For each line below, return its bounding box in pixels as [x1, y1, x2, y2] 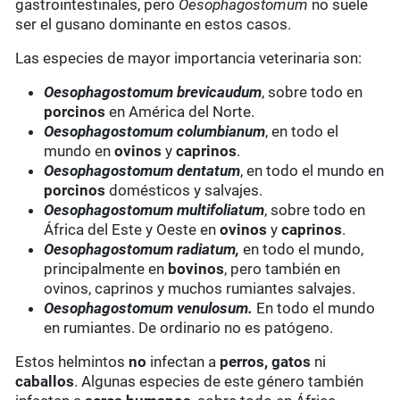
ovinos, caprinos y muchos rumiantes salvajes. [44, 279, 356, 298]
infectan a [146, 353, 221, 371]
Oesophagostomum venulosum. [44, 299, 254, 318]
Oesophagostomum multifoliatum [44, 201, 265, 220]
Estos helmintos [15, 353, 129, 371]
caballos [15, 372, 75, 391]
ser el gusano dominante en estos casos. [15, 15, 292, 34]
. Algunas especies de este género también [74, 372, 364, 391]
